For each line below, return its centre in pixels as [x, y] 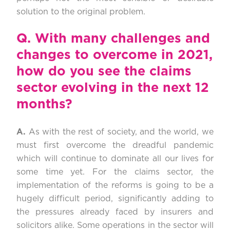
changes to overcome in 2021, [114, 55]
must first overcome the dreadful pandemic [115, 146]
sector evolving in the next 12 [113, 88]
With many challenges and [122, 39]
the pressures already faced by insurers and [115, 212]
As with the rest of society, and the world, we [121, 132]
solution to [38, 12]
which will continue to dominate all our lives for [115, 159]
